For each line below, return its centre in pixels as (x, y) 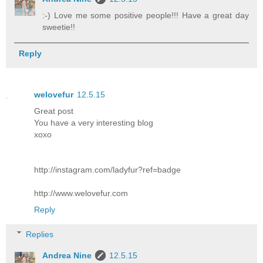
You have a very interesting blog (94, 123)
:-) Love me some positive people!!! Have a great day (146, 15)
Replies (40, 234)
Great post (54, 111)
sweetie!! (59, 27)
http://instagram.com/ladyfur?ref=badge (107, 170)
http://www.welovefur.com (81, 193)
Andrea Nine (67, 255)
